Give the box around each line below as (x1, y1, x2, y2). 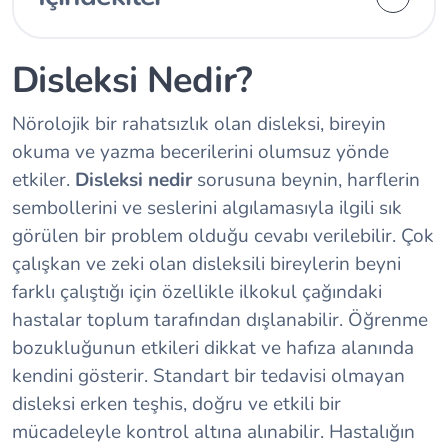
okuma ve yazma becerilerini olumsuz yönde (12, 139, 389, 165)
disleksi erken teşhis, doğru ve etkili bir (12, 391, 341, 417)
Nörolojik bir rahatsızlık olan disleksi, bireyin (12, 111, 386, 137)
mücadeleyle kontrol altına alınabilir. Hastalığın (12, 419, 415, 445)
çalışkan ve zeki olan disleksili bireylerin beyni (12, 251, 401, 277)
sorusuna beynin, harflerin (197, 167, 420, 193)
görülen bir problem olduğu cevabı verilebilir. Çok (12, 223, 434, 249)
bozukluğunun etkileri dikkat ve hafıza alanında (12, 335, 414, 361)
